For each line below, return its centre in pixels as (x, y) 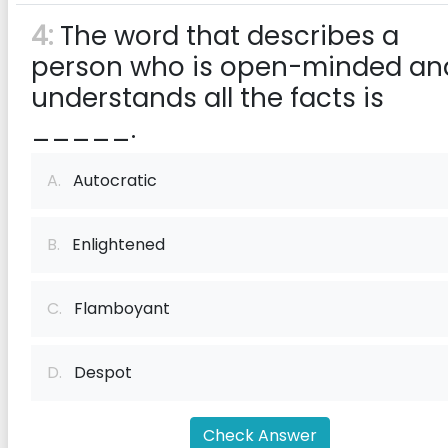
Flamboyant (116, 308)
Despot (97, 372)
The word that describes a (226, 36)
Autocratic (109, 180)
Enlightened (112, 244)
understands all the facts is (207, 98)
